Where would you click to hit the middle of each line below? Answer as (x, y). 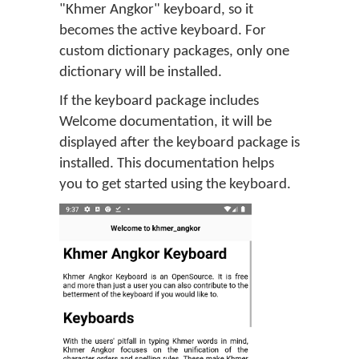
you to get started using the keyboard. (175, 184)
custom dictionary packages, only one (174, 51)
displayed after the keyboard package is (179, 143)
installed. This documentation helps (167, 163)
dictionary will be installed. (141, 72)
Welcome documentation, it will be (165, 122)
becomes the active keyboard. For (163, 30)
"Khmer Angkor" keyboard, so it (156, 10)
